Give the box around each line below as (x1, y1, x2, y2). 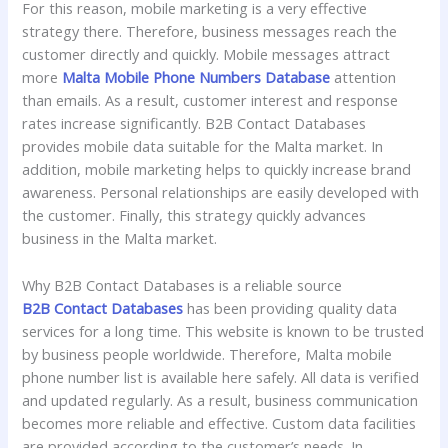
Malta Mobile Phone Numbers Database (62, 67, 331, 88)
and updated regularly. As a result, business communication (22, 389, 419, 410)
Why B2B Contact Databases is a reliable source (22, 274, 343, 295)
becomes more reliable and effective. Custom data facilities (22, 412, 417, 433)
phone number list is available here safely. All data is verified (22, 366, 420, 387)
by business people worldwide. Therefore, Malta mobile (22, 343, 393, 364)
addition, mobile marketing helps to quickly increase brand (22, 159, 412, 180)
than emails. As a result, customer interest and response (22, 90, 399, 111)
